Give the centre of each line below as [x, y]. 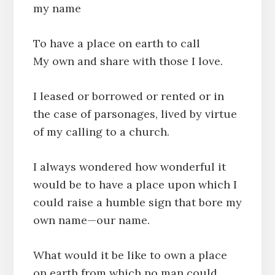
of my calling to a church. [101, 131]
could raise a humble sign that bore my [137, 202]
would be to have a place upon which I [135, 184]
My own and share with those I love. [128, 61]
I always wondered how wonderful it [129, 166]
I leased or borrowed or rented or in [128, 96]
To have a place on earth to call [116, 43]
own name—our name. [91, 220]
